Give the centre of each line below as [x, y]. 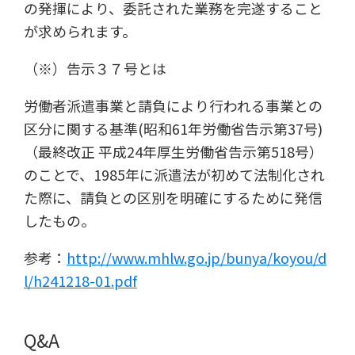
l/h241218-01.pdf [80, 281]
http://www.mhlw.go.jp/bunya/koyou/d [196, 258]
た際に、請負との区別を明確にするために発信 [173, 198]
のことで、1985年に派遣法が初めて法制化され [174, 175]
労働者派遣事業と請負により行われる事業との [173, 106]
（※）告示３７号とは [95, 69]
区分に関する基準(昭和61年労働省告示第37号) [173, 129]
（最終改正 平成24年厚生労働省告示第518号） [173, 152]
